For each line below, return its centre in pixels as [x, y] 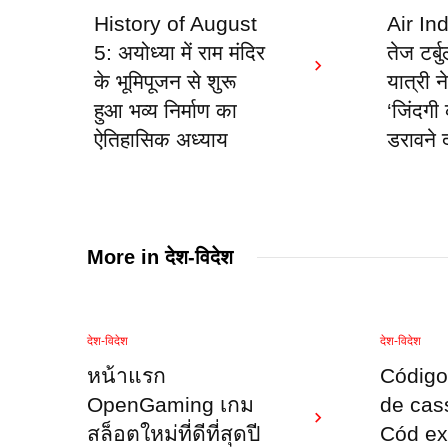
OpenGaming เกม [170, 405]
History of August [175, 24]
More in [126, 257]
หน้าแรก [126, 376]
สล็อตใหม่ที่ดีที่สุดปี [173, 434]
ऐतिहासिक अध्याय [161, 140]
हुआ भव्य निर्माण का [165, 111]
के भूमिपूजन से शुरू [165, 82]
